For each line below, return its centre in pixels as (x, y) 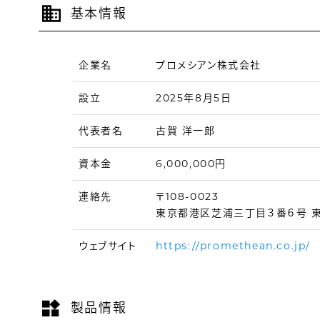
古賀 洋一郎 (185, 131)
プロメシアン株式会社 (208, 65)
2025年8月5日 (194, 98)
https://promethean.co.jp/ (233, 246)
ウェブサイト (107, 246)
